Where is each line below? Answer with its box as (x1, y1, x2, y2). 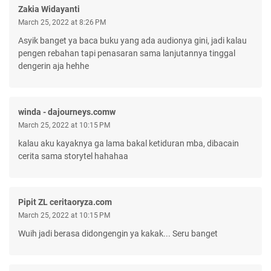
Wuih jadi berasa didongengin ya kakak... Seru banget (18, 228, 218, 238)
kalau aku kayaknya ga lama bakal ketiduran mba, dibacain (18, 138, 239, 148)
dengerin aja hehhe (18, 60, 89, 71)
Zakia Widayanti (18, 4, 80, 14)
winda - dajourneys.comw (18, 106, 116, 117)
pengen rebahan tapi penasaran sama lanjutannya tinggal (18, 48, 235, 58)
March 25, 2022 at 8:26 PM (18, 18, 106, 27)
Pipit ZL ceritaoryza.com (18, 197, 112, 207)
